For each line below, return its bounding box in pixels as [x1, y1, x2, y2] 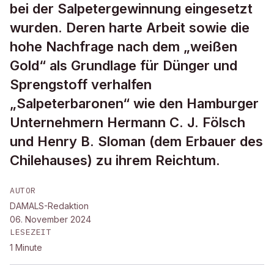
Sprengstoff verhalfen [10, 76, 152, 92]
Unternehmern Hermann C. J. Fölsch [10, 114, 245, 130]
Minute [15, 242, 42, 253]
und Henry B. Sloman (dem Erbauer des [10, 133, 263, 149]
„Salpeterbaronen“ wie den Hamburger [10, 95, 259, 111]
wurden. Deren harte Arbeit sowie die [10, 20, 250, 35]
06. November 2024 [10, 214, 91, 224]
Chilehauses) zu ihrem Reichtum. [10, 152, 220, 168]
